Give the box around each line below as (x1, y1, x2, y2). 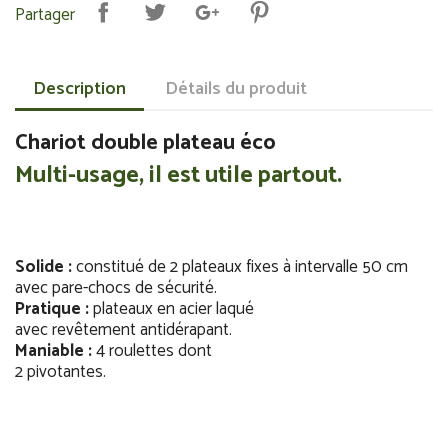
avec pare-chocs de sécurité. (15, 274, 217, 302)
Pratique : (15, 295, 89, 323)
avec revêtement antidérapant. (15, 316, 232, 344)
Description (33, 74, 126, 104)
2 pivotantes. (15, 358, 106, 386)
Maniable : (15, 337, 92, 365)
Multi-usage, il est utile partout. (15, 156, 342, 195)
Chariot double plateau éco (15, 125, 276, 161)
